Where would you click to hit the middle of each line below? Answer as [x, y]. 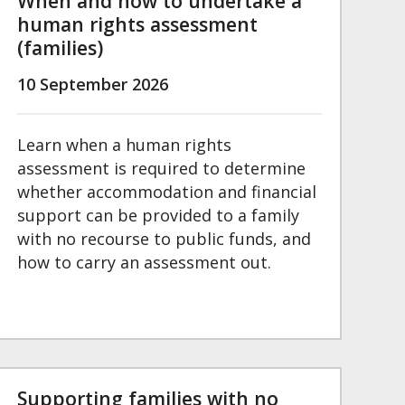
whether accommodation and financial [166, 192]
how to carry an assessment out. [144, 263]
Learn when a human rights [124, 145]
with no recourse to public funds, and [164, 239]
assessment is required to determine [161, 169]
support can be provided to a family [158, 216]
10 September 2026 [92, 85]
